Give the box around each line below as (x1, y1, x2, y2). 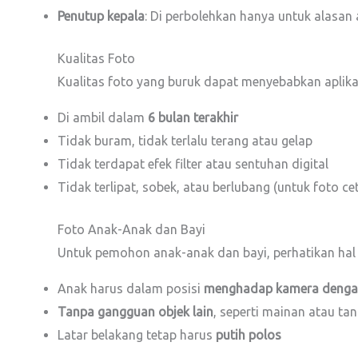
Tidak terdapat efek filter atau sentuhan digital (58, 157, 328, 172)
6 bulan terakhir (148, 110, 238, 125)
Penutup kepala (58, 9, 145, 24)
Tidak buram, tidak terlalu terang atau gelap (58, 133, 312, 149)
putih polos (216, 328, 281, 343)
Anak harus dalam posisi (58, 281, 204, 296)
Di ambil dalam (58, 110, 148, 125)
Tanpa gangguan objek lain (58, 304, 213, 320)
